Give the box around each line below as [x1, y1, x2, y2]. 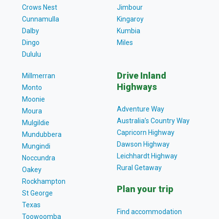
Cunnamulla [22, 15, 59, 23]
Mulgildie [22, 118, 49, 127]
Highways [117, 81, 157, 92]
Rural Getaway [117, 164, 162, 172]
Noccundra [22, 153, 55, 162]
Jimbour [117, 3, 143, 11]
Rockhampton [22, 177, 66, 185]
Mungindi [22, 142, 50, 150]
